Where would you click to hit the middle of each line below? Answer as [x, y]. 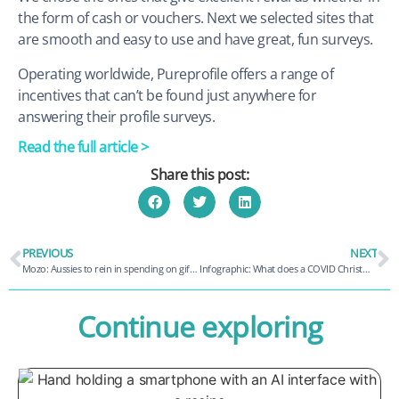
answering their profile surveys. [116, 116]
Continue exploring [199, 326]
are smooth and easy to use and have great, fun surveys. [195, 40]
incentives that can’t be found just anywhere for [167, 95]
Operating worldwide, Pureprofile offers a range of [175, 73]
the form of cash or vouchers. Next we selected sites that [196, 18]
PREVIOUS [47, 252]
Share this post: [199, 175]
